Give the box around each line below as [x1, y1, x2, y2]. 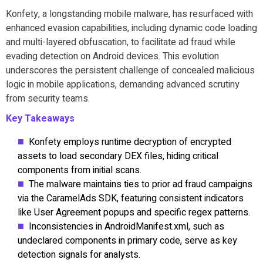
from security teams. [6, 91, 90, 106]
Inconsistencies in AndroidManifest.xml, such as [29, 219, 224, 234]
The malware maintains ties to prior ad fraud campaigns [29, 177, 252, 191]
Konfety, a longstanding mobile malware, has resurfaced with [6, 6, 253, 21]
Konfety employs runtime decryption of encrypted [29, 134, 231, 149]
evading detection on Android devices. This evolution [6, 49, 219, 63]
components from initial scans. [18, 163, 146, 177]
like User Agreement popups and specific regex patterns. [18, 205, 255, 220]
